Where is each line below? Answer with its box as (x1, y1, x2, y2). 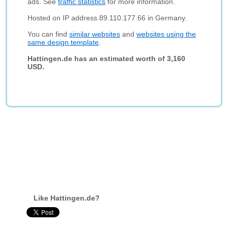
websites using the (136, 30, 196, 38)
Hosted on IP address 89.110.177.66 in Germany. (27, 14, 187, 22)
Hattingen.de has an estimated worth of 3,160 (27, 54, 186, 63)
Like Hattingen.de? (34, 194, 100, 202)
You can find (27, 30, 70, 38)
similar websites (69, 30, 121, 38)
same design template (27, 38, 99, 46)
